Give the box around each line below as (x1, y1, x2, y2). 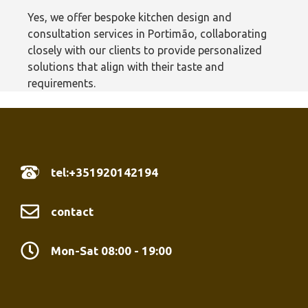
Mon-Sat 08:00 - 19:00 (51, 243, 173, 257)
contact (51, 204, 94, 218)
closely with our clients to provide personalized (27, 43, 262, 56)
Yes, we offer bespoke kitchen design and (27, 10, 232, 23)
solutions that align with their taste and (27, 60, 224, 73)
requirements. (27, 76, 96, 89)
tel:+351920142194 (51, 165, 159, 179)
